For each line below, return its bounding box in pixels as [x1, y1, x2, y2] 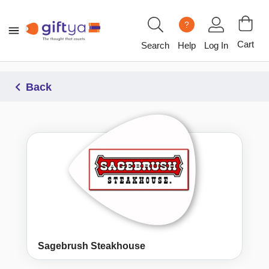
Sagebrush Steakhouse [38, 241, 145, 252]
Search [141, 40, 169, 50]
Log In [204, 40, 228, 50]
